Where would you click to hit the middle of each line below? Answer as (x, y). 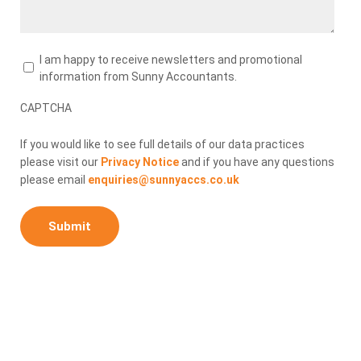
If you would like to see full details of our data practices (162, 144)
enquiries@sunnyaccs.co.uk (164, 180)
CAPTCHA (46, 108)
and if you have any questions (257, 162)
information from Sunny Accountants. (138, 77)
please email (54, 180)
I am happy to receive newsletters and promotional (171, 60)
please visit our (60, 162)
